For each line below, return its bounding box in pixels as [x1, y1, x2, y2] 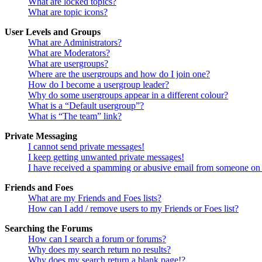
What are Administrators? [28, 37, 122, 48]
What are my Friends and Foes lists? [28, 193, 161, 204]
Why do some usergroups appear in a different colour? [28, 90, 228, 101]
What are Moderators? [28, 48, 110, 58]
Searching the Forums [5, 223, 92, 234]
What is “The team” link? [28, 111, 122, 122]
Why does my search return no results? [28, 244, 171, 255]
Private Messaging [5, 131, 77, 142]
